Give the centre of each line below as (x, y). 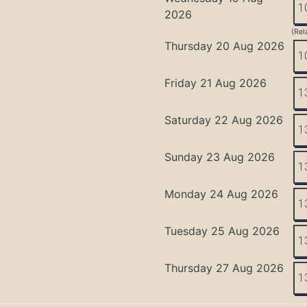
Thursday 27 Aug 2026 (224, 268)
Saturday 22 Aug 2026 (224, 120)
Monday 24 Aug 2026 (222, 194)
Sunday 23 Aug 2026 (220, 157)
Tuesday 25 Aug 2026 (222, 231)
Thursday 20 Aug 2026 (225, 46)
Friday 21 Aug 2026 (216, 83)
